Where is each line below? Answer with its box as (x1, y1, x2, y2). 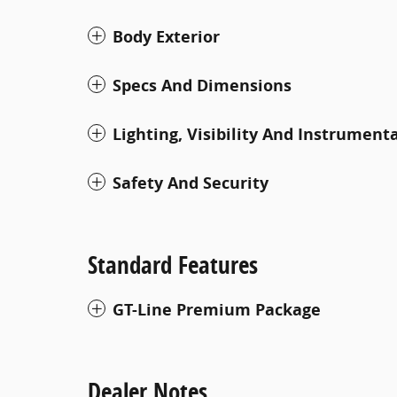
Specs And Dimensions (113, 74, 292, 97)
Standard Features (88, 248, 258, 281)
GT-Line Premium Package (113, 299, 321, 321)
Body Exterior (113, 26, 220, 48)
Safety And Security (113, 172, 269, 194)
